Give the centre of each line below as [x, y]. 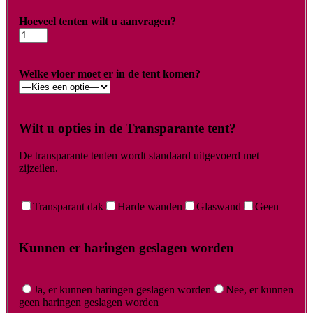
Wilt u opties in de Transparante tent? [128, 128]
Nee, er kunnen [260, 290]
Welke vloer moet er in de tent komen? [110, 74]
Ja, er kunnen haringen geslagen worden [122, 290]
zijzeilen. [38, 168]
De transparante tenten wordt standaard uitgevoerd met [139, 155]
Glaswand [219, 207]
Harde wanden [150, 207]
